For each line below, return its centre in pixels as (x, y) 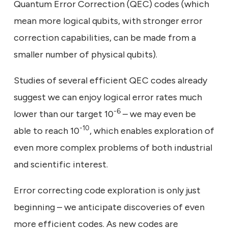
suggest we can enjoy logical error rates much (108, 97)
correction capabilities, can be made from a (105, 37)
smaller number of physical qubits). (87, 54)
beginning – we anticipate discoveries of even (109, 207)
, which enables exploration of (152, 131)
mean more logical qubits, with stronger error (108, 21)
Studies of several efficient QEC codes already (110, 80)
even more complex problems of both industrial (113, 147)
